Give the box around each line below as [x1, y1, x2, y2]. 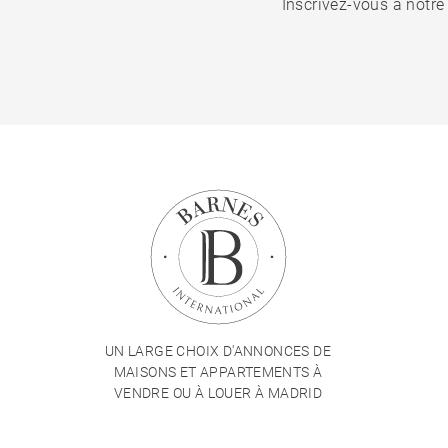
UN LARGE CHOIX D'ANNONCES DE [104, 343, 332, 359]
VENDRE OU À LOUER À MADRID [113, 385, 323, 401]
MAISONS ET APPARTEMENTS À [113, 364, 323, 380]
